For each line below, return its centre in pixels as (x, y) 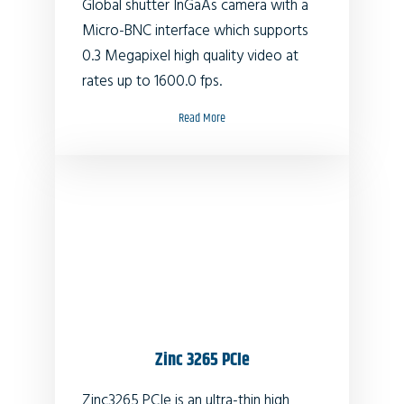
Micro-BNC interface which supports (195, 31)
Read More (202, 118)
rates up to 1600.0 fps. (152, 81)
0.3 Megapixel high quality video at (190, 56)
